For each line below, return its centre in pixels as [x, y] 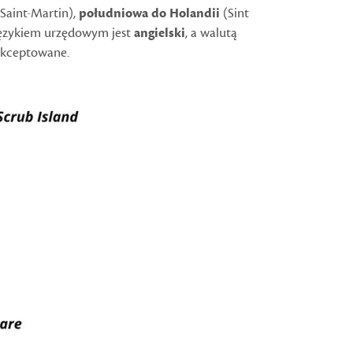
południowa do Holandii [149, 13]
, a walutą [211, 33]
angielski [160, 33]
